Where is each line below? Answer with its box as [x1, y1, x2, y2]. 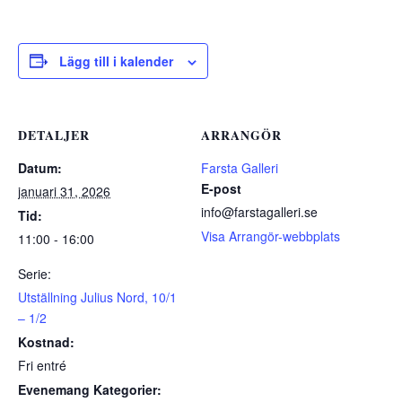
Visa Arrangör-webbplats [201, 226, 340, 245]
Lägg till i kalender [59, 51, 173, 70]
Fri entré [18, 355, 66, 374]
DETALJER [18, 125, 90, 144]
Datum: [18, 158, 62, 177]
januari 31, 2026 [18, 181, 110, 200]
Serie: [18, 264, 51, 283]
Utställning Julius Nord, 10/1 [18, 287, 177, 306]
